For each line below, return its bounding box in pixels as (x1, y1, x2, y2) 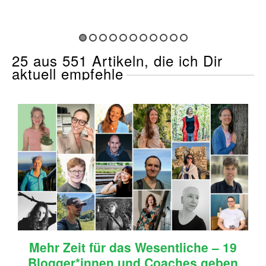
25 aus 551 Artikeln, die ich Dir (12, 49, 223, 71)
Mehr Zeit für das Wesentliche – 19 (29, 237, 237, 256)
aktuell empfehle (12, 62, 123, 84)
